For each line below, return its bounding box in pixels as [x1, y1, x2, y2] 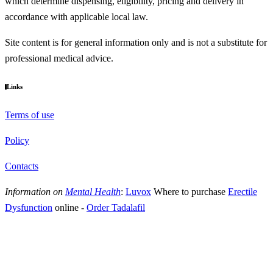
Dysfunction [5, 202, 52, 213]
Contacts [5, 160, 38, 171]
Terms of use [5, 109, 54, 120]
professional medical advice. [5, 53, 113, 63]
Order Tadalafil [87, 202, 145, 213]
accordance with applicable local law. [5, 12, 148, 22]
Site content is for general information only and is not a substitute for [5, 37, 267, 48]
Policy [5, 135, 29, 146]
